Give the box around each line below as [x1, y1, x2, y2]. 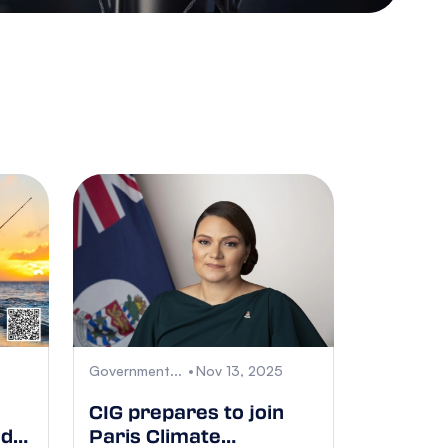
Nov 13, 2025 [196, 362, 283, 380]
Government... [89, 362, 182, 380]
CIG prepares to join [89, 399, 284, 426]
